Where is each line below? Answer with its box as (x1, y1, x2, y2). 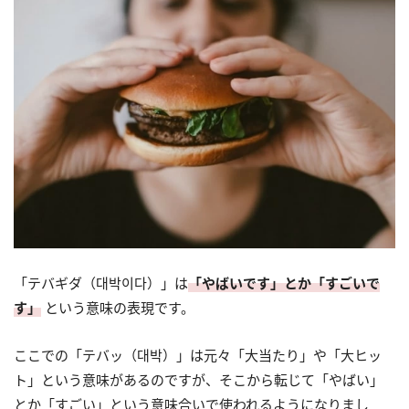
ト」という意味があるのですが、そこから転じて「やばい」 (14, 370, 383, 389)
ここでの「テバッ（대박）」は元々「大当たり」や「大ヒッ (14, 345, 382, 364)
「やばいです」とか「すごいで (188, 273, 380, 292)
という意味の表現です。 (41, 298, 194, 317)
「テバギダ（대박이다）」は (14, 273, 188, 292)
